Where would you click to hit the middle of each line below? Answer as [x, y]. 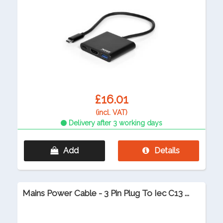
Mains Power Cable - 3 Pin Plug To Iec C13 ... [106, 193]
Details [167, 151]
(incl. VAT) [111, 113]
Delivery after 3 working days [114, 123]
